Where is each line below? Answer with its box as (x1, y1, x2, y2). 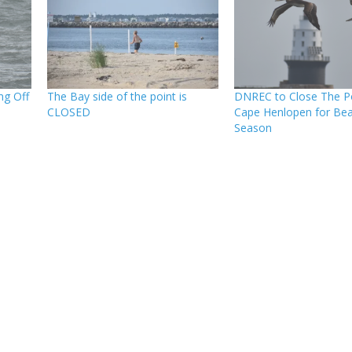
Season (233, 120, 272, 136)
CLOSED (46, 104, 90, 120)
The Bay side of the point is (46, 89, 187, 104)
